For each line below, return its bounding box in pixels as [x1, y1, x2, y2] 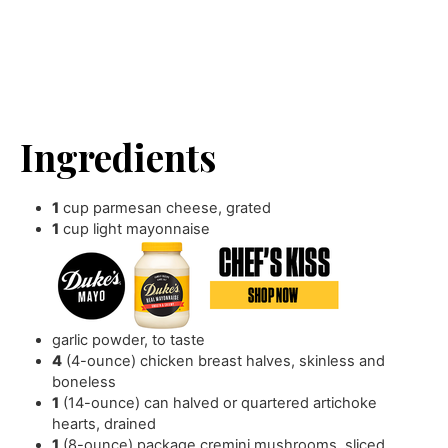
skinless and [299, 352, 386, 371]
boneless [52, 373, 117, 392]
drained [104, 415, 157, 434]
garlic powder [52, 331, 145, 350]
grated [226, 199, 272, 218]
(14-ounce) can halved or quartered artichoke [63, 394, 378, 413]
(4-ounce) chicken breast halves [66, 352, 292, 371]
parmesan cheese [93, 199, 219, 218]
